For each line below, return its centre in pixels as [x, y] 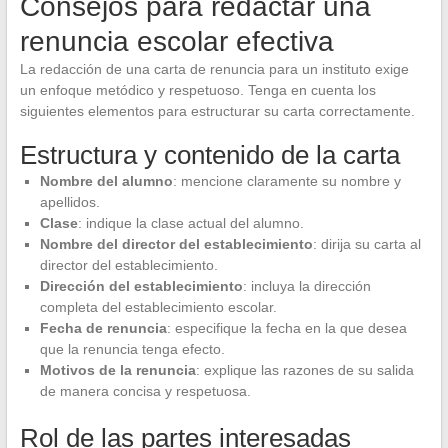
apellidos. [69, 201]
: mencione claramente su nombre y [286, 180]
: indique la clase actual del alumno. [190, 222]
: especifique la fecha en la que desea [286, 327]
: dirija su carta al [366, 243]
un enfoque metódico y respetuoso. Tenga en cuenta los [197, 89]
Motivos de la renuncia [117, 369]
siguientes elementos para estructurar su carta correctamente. [217, 110]
